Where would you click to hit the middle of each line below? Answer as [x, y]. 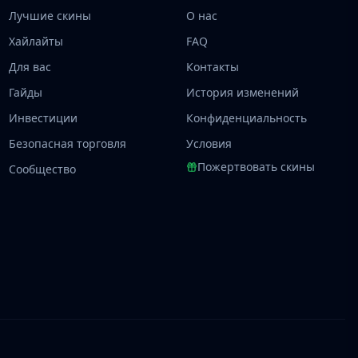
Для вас [30, 67]
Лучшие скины [50, 16]
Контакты [213, 67]
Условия [209, 143]
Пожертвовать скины [257, 167]
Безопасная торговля [67, 143]
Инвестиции [43, 118]
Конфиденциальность [247, 118]
